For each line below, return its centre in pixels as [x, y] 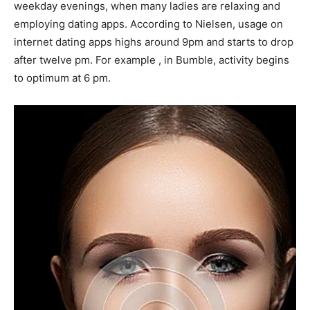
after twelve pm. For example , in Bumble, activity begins [152, 60]
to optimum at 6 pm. [62, 78]
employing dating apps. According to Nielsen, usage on [148, 24]
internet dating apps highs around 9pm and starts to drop [154, 42]
